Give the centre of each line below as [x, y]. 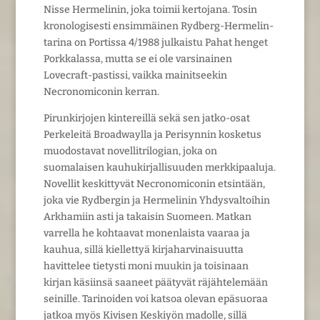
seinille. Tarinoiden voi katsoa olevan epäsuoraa [155, 299]
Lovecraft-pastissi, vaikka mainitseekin [135, 75]
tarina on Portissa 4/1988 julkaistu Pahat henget [155, 42]
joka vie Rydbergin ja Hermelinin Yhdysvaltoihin [156, 200]
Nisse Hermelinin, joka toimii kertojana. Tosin [150, 9]
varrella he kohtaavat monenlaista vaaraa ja [146, 233]
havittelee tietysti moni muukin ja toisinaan [146, 266]
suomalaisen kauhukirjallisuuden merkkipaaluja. [159, 167]
